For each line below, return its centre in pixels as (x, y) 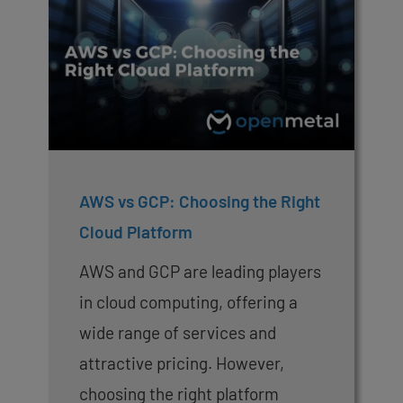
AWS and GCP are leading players (200, 272)
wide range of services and (178, 333)
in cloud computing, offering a (188, 302)
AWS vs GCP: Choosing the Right (200, 201)
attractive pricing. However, (182, 363)
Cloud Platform (136, 232)
